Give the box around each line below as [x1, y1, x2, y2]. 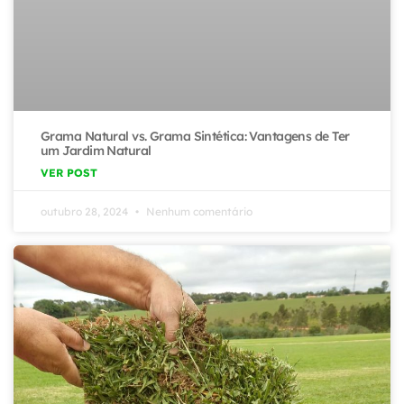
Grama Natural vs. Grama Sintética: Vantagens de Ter [41, 127, 350, 144]
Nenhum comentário [143, 204, 252, 218]
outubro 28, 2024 [41, 204, 131, 218]
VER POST [41, 165, 97, 179]
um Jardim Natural [41, 142, 151, 159]
